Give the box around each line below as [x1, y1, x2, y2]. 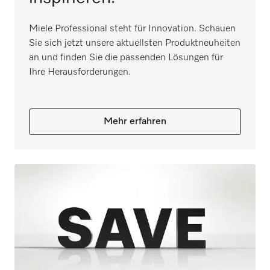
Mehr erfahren [104, 117, 166, 127]
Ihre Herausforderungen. [29, 67, 131, 78]
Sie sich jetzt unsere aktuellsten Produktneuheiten [29, 39, 240, 49]
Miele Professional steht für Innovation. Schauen [29, 24, 236, 34]
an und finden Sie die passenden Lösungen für [29, 53, 223, 63]
